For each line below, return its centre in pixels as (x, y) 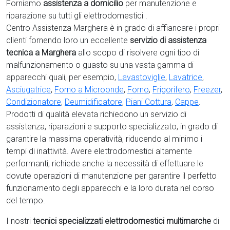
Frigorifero (171, 90)
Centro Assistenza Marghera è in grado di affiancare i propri (113, 28)
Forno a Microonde (89, 90)
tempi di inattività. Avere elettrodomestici (81, 151)
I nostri (20, 221)
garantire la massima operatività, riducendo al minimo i (104, 139)
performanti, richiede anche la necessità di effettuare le (105, 164)
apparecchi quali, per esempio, (62, 77)
